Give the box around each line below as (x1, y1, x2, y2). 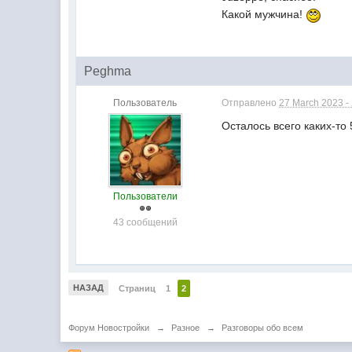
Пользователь (113, 97, 178, 108)
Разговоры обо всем (222, 322, 304, 332)
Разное (171, 322, 200, 332)
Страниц (119, 283, 156, 293)
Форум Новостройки (68, 322, 150, 332)
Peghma (84, 64, 132, 78)
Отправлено (222, 97, 280, 108)
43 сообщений (112, 216, 178, 228)
